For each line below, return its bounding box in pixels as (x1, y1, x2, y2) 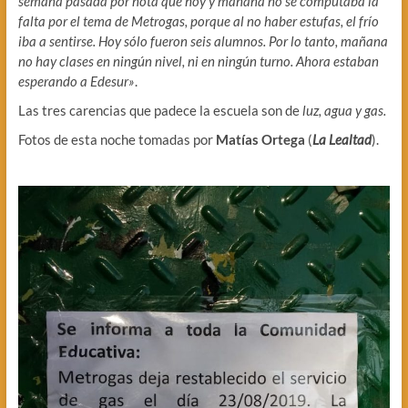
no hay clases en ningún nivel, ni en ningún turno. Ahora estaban (17, 53, 379, 70)
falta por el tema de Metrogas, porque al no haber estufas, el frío (17, 13, 379, 30)
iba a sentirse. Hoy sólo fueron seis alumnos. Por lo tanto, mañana (17, 33, 388, 50)
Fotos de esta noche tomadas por (17, 131, 216, 148)
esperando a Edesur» (17, 73, 135, 90)
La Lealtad (311, 131, 372, 148)
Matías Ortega (215, 131, 305, 148)
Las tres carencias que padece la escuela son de (17, 102, 302, 119)
